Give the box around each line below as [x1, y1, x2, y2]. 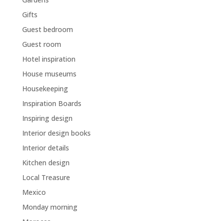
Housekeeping [22, 84, 68, 93]
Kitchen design [22, 158, 70, 167]
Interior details [22, 143, 69, 152]
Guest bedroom [22, 25, 73, 34]
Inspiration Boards [22, 99, 81, 108]
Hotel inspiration [22, 54, 75, 64]
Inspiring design [22, 113, 73, 123]
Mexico [22, 187, 46, 197]
